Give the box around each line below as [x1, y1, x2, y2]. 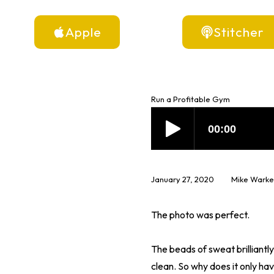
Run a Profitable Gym [150, 94, 230, 104]
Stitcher [213, 23, 264, 40]
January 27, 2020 [150, 174, 214, 184]
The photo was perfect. [150, 209, 250, 221]
